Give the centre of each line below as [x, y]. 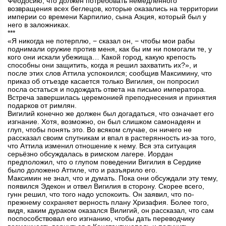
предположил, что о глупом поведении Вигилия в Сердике [104, 162]
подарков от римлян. [42, 106]
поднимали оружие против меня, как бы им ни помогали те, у [110, 49]
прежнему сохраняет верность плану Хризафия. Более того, [108, 203]
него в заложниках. [39, 25]
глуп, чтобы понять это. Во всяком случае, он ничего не [100, 130]
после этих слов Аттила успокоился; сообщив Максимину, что [110, 73]
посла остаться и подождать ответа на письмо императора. [107, 90]
